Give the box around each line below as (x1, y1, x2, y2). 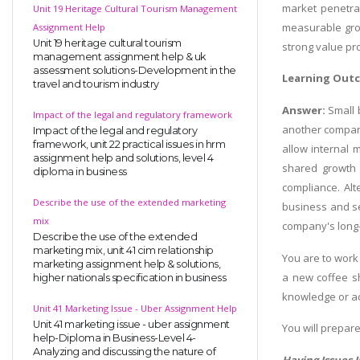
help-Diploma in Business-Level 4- (33, 331, 196, 344)
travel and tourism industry (33, 77, 159, 90)
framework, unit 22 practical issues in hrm (33, 137, 225, 150)
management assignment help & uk (33, 50, 206, 63)
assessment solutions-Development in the (33, 63, 236, 76)
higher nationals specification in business (33, 271, 226, 284)
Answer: (282, 102, 329, 117)
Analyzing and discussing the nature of (33, 345, 215, 358)
